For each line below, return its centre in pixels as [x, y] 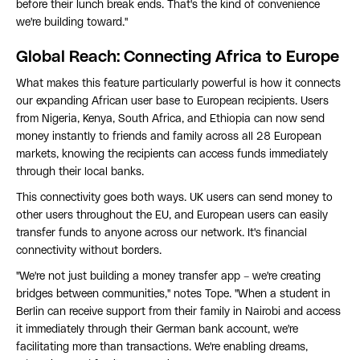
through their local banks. [80, 172]
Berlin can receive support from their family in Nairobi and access [178, 312]
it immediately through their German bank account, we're [157, 330]
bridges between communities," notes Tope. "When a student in [173, 295]
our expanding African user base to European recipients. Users [172, 102]
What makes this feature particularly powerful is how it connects [178, 84]
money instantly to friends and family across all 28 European [169, 137]
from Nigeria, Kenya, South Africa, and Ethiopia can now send [170, 119]
